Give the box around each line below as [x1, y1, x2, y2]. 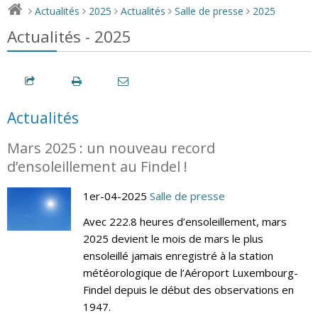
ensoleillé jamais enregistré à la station [82, 248, 273, 263]
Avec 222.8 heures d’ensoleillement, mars [82, 214, 287, 229]
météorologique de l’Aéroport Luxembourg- [82, 265, 298, 280]
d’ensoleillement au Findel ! [7, 156, 187, 176]
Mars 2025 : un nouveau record [7, 138, 215, 158]
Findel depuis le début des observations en [82, 282, 294, 297]
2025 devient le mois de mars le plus [82, 231, 263, 246]
